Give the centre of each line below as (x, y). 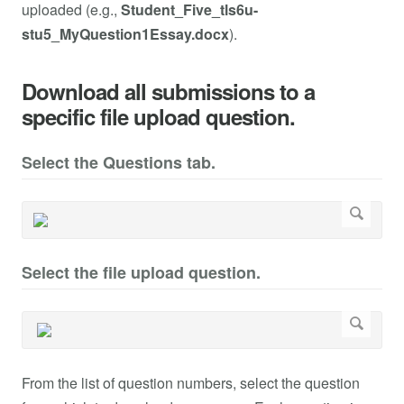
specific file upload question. (158, 117)
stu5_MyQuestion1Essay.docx (125, 34)
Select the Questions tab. (119, 163)
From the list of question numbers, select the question (191, 382)
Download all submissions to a (168, 92)
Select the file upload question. (141, 273)
